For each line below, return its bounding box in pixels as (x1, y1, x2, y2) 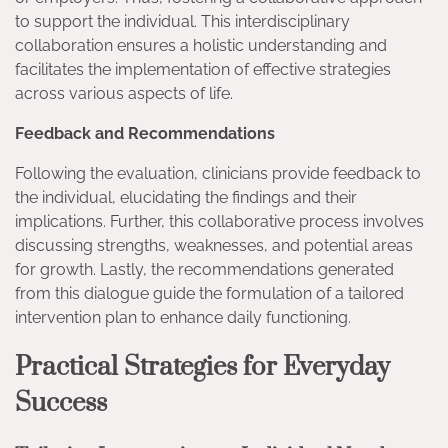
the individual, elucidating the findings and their (15, 188, 357, 208)
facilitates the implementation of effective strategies (15, 60, 391, 80)
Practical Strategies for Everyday (15, 351, 390, 385)
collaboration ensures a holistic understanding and (15, 36, 387, 56)
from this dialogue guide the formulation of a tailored (15, 284, 404, 304)
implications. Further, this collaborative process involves (15, 212, 424, 232)
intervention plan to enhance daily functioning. (15, 308, 351, 328)
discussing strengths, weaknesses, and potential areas (15, 236, 413, 256)
